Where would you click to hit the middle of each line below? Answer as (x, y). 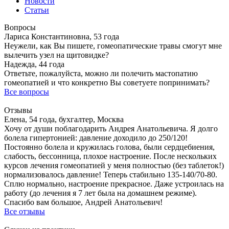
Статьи (37, 10)
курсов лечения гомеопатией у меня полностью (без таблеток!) (114, 165)
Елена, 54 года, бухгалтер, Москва (64, 119)
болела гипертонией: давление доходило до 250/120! (96, 138)
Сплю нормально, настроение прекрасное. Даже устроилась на (114, 184)
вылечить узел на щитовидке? (56, 55)
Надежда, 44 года (34, 64)
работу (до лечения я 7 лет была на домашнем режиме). (100, 193)
